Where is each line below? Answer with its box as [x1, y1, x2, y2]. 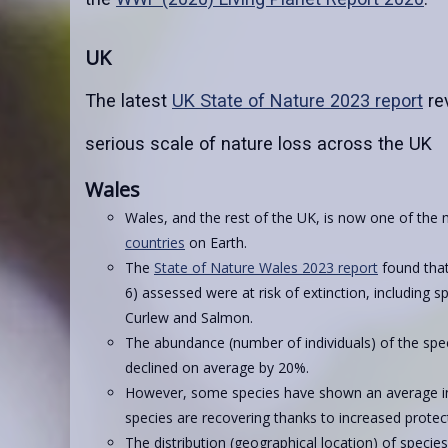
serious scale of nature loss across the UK [85, 133, 432, 155]
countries [125, 233, 185, 253]
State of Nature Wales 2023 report [154, 258, 378, 278]
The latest [85, 90, 172, 112]
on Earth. [185, 233, 247, 253]
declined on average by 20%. [125, 358, 309, 378]
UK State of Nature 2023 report [172, 90, 423, 112]
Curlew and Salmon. [125, 308, 253, 328]
